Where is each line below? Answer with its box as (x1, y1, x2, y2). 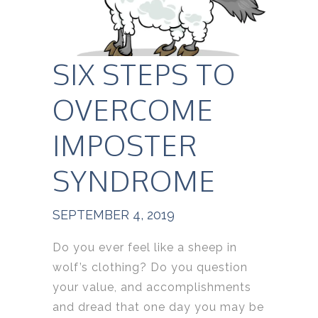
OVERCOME (53, 92, 214, 128)
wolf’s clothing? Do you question (53, 261, 248, 275)
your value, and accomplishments (53, 280, 251, 295)
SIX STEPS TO (53, 56, 236, 92)
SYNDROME (53, 163, 216, 199)
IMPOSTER (53, 127, 198, 163)
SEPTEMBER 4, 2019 (53, 207, 175, 223)
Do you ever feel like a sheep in (53, 241, 237, 255)
